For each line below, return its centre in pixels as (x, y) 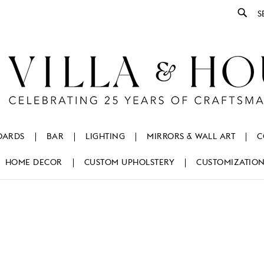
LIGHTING (105, 137)
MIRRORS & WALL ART (191, 137)
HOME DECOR (34, 163)
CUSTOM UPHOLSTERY (129, 163)
